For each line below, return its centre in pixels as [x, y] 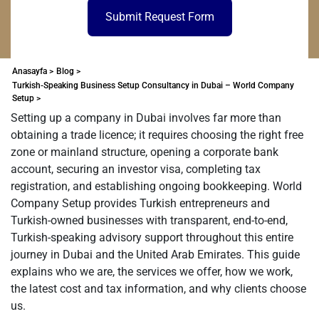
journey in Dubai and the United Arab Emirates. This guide [155, 255]
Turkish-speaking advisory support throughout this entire [152, 237]
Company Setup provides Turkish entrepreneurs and [140, 203]
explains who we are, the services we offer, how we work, [152, 272]
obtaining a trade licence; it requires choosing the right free [157, 135]
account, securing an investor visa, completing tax [136, 169]
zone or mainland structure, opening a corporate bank [145, 152]
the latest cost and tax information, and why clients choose [158, 289]
